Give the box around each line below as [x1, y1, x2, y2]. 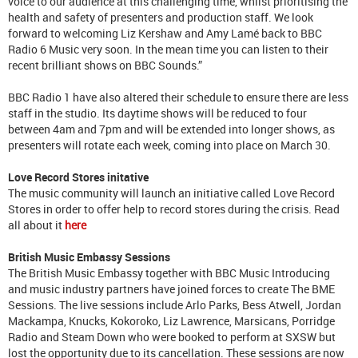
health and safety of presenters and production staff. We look [8, 9, 313, 25]
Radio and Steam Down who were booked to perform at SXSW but [8, 328, 336, 344]
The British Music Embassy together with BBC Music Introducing [8, 265, 330, 280]
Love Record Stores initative [8, 169, 149, 185]
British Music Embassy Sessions [8, 249, 170, 265]
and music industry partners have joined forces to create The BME [8, 280, 335, 296]
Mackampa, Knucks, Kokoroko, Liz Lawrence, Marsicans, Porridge [8, 312, 335, 328]
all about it [8, 217, 65, 233]
